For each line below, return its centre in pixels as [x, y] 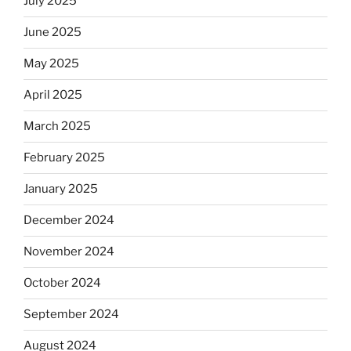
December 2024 [69, 220]
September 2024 [71, 314]
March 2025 [57, 126]
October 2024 [62, 283]
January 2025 [61, 189]
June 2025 [52, 32]
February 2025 [64, 157]
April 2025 [53, 95]
